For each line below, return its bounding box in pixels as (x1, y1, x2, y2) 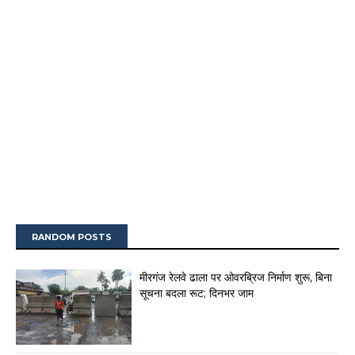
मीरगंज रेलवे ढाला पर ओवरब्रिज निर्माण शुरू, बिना (139, 270, 332, 285)
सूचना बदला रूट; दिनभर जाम (139, 286, 254, 301)
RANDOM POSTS (32, 231, 112, 243)
